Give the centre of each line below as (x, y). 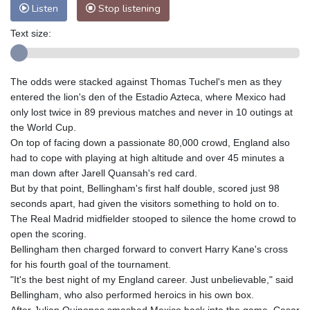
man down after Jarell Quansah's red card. (104, 173)
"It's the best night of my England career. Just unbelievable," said (152, 280)
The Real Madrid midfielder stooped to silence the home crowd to (153, 219)
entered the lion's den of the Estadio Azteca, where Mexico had (148, 97)
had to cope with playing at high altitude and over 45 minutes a (147, 158)
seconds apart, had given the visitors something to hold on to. (145, 204)
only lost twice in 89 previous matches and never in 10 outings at (152, 112)
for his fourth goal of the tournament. (91, 265)
